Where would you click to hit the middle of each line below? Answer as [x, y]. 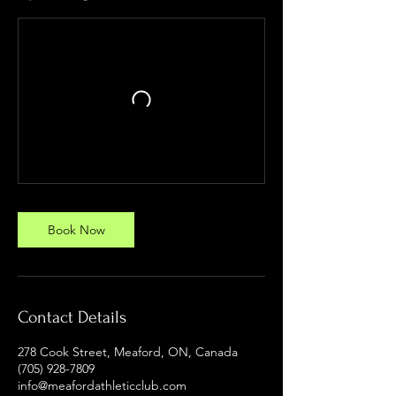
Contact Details [72, 317]
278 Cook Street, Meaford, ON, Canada [128, 352]
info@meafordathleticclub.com [102, 385]
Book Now [76, 230]
